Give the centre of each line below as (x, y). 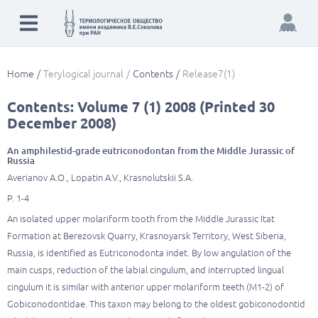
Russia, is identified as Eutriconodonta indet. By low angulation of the (149, 253)
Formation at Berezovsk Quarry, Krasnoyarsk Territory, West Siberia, (147, 236)
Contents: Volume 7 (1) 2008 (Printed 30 (141, 107)
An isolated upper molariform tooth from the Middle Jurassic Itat (141, 219)
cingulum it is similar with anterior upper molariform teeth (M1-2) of (146, 287)
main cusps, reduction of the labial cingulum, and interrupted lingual (146, 270)
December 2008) (62, 123)
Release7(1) (209, 74)
